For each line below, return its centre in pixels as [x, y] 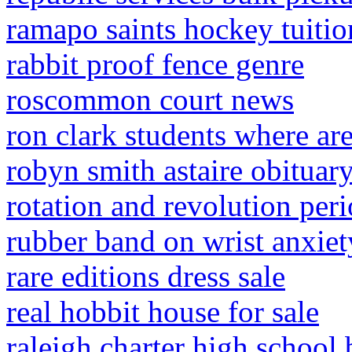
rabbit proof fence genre [155, 64]
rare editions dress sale [146, 276]
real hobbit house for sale [163, 312]
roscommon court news [150, 99]
